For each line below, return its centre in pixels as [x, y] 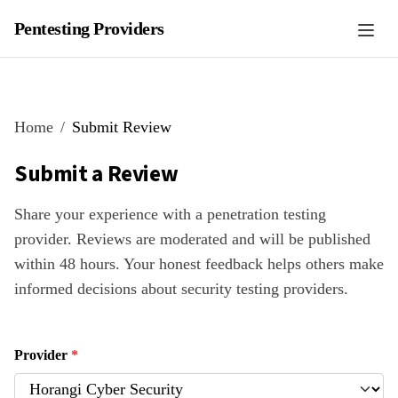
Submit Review [122, 127]
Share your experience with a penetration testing [170, 214]
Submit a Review [96, 174]
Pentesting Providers [89, 28]
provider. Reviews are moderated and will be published [192, 239]
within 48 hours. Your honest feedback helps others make [199, 264]
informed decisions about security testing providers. [181, 289]
